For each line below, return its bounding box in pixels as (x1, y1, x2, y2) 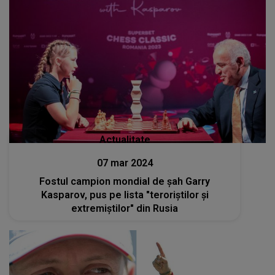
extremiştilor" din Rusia (71, 202, 179, 214)
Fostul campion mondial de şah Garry (39, 175, 211, 187)
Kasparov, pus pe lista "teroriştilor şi (41, 188, 209, 201)
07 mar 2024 (96, 157, 153, 169)
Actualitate (99, 133, 150, 145)
